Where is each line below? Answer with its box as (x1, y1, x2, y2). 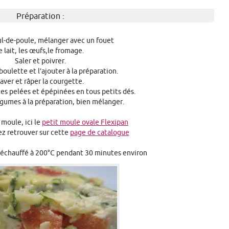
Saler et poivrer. (14, 57, 66, 65)
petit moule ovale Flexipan (42, 118, 128, 126)
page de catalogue (70, 128, 129, 136)
